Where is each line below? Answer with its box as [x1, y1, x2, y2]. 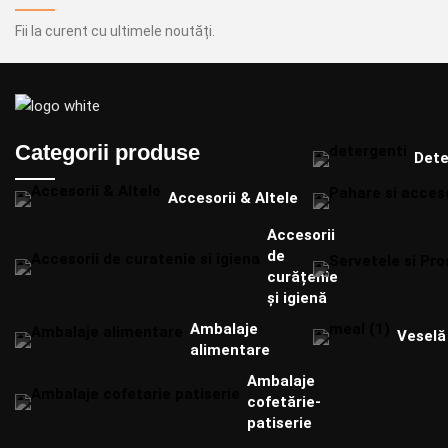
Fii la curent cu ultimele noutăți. [15, 22, 215, 39]
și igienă [267, 288, 327, 307]
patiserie [247, 413, 312, 432]
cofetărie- [247, 392, 321, 411]
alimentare [190, 340, 270, 359]
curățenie [267, 267, 338, 286]
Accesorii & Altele [168, 189, 298, 208]
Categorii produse [15, 139, 200, 165]
